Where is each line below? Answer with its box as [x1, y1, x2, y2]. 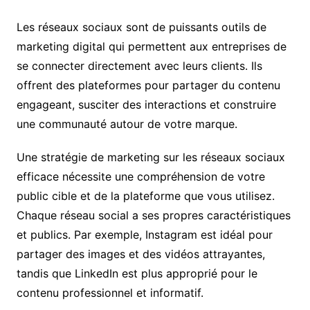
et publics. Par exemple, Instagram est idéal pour [16, 228, 273, 242]
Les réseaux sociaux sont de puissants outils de [16, 20, 266, 35]
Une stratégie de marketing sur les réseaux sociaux [16, 150, 285, 165]
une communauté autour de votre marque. [16, 117, 237, 131]
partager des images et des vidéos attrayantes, [16, 247, 265, 262]
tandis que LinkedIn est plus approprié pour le [16, 266, 257, 281]
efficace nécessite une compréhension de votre [16, 170, 265, 184]
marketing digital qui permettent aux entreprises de [16, 39, 286, 54]
